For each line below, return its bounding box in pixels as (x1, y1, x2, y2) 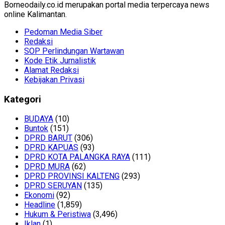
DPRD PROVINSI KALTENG (24, 171, 120, 181)
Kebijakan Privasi (24, 74, 84, 84)
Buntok (24, 124, 48, 134)
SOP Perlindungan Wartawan (24, 46, 124, 56)
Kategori (4, 93, 41, 105)
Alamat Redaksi (24, 65, 79, 75)
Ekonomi (24, 190, 54, 200)
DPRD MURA (24, 162, 70, 172)
